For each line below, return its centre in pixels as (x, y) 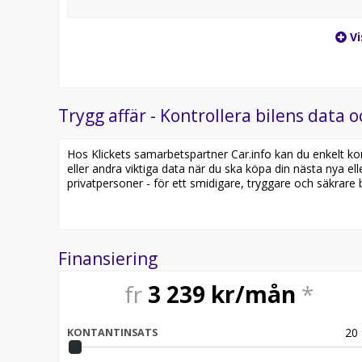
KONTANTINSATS (112, 332)
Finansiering (108, 258)
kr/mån (253, 294)
